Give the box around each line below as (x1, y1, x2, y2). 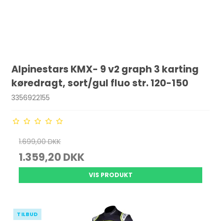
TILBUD (17, 211, 38, 218)
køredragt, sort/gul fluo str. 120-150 (11, 76, 189, 90)
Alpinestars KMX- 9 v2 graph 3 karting (11, 63, 199, 76)
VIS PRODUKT (88, 171, 133, 179)
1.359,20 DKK (19, 150, 85, 164)
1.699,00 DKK (19, 137, 61, 147)
